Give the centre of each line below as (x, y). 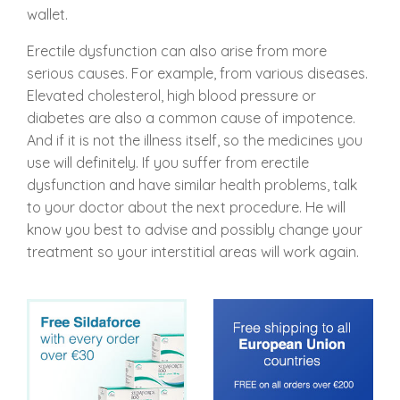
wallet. (47, 14)
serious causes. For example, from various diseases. (197, 73)
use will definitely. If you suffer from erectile (168, 162)
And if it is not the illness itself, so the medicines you (195, 140)
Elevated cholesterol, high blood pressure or (171, 96)
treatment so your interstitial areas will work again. (193, 252)
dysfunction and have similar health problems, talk (192, 185)
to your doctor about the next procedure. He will (186, 207)
